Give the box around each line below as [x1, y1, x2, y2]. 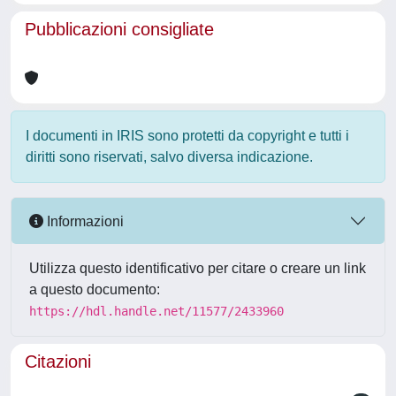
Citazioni [25, 352, 91, 371]
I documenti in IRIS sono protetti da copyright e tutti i [26, 128, 349, 143]
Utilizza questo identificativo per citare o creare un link [29, 261, 366, 276]
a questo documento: [29, 282, 160, 297]
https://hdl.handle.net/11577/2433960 [29, 304, 284, 318]
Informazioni [43, 213, 124, 229]
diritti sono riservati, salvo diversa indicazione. [26, 149, 313, 164]
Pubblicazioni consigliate [25, 19, 214, 39]
